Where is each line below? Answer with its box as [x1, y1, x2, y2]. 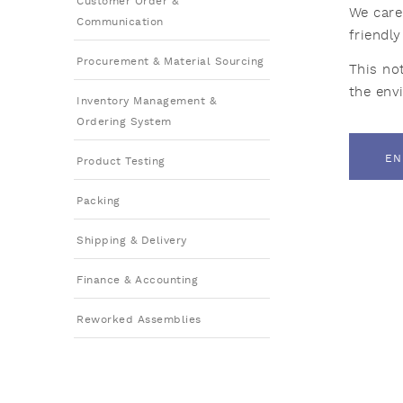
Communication [76, 15, 164, 29]
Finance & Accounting [76, 273, 198, 287]
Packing [76, 194, 121, 208]
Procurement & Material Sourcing [76, 55, 264, 68]
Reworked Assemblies [76, 313, 201, 327]
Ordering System [76, 115, 172, 129]
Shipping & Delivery [76, 234, 187, 247]
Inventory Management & [76, 94, 216, 108]
